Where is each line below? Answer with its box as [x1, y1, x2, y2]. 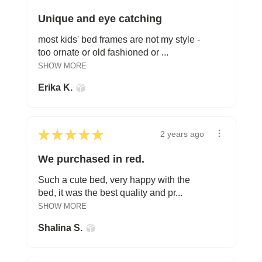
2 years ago [160, 129, 204, 139]
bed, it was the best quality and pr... [38, 187, 182, 198]
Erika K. [38, 82, 73, 92]
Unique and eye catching [38, 12, 162, 25]
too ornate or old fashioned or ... [38, 47, 168, 57]
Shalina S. [38, 222, 82, 233]
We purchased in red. [38, 153, 144, 165]
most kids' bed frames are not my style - [38, 34, 200, 44]
